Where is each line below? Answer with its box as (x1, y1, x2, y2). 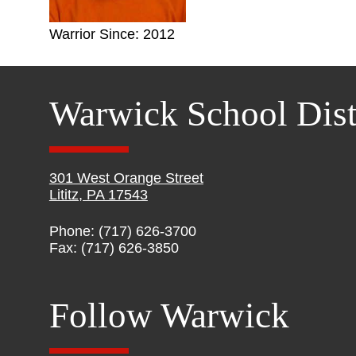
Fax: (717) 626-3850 (48, 240, 179, 256)
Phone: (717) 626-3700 (48, 223, 196, 239)
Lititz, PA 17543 (48, 187, 148, 203)
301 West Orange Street (48, 170, 203, 186)
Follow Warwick (48, 295, 289, 335)
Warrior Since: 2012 (48, 25, 175, 42)
